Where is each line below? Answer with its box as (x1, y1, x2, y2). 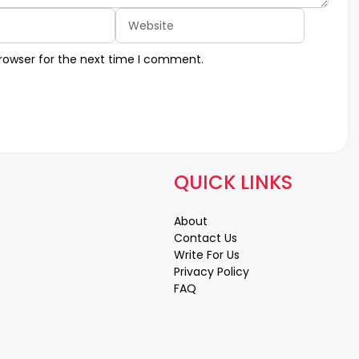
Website (115, 7, 171, 27)
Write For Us (174, 247, 240, 264)
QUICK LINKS (174, 169, 292, 196)
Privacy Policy (174, 264, 249, 280)
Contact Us (174, 230, 237, 247)
